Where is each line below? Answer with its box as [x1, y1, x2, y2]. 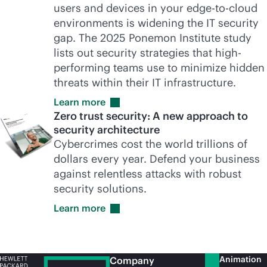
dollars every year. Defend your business [54, 152, 260, 166]
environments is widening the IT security [54, 16, 259, 30]
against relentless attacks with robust [54, 167, 241, 181]
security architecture [54, 123, 160, 136]
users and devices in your [54, 1, 187, 15]
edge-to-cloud [187, 1, 257, 15]
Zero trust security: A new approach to [54, 109, 248, 123]
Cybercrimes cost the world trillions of [54, 137, 247, 151]
